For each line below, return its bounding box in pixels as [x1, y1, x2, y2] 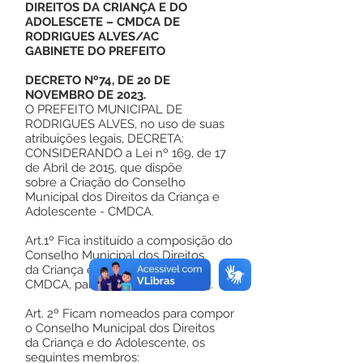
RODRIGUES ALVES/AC [25, 29, 159, 44]
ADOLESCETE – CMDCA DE [25, 15, 180, 29]
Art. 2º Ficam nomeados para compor [25, 306, 234, 321]
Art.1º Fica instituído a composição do [25, 233, 233, 248]
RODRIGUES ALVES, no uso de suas [25, 117, 228, 131]
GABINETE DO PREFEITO [25, 44, 165, 58]
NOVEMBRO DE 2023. [25, 88, 146, 102]
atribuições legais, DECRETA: [25, 131, 184, 146]
